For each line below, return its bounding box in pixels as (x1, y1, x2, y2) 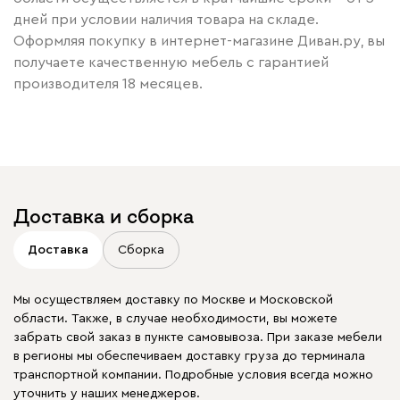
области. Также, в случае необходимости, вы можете (13, 312, 337, 326)
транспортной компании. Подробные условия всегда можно (13, 369, 373, 382)
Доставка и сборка (13, 206, 194, 227)
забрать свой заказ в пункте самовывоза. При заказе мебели (13, 331, 382, 345)
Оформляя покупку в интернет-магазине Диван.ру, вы (13, 34, 385, 49)
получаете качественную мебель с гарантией (13, 55, 329, 71)
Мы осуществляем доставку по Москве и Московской (13, 294, 333, 307)
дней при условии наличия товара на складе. (13, 12, 319, 28)
